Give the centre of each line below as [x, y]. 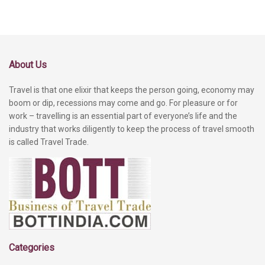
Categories [32, 247]
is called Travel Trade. [49, 142]
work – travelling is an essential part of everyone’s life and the [123, 116]
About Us [28, 64]
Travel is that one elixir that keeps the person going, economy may [132, 90]
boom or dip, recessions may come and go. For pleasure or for [123, 103]
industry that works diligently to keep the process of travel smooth [132, 129]
